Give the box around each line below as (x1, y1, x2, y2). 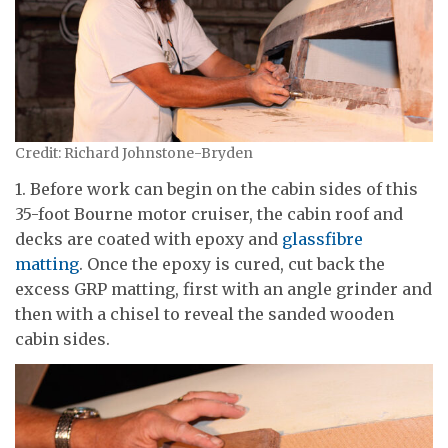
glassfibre (282, 228, 363, 249)
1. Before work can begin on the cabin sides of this (15, 178, 418, 199)
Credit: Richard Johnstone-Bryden (15, 144, 253, 163)
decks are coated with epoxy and (15, 228, 282, 249)
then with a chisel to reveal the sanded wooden (15, 303, 394, 324)
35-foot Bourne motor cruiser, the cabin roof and (15, 203, 403, 224)
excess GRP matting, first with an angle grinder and (15, 278, 432, 299)
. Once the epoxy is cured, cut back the (79, 253, 385, 274)
